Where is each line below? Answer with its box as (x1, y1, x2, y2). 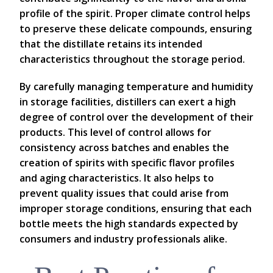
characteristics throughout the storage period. (19, 52, 245, 66)
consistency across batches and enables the (19, 141, 229, 154)
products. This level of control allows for (19, 126, 211, 139)
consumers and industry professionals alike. (19, 232, 227, 246)
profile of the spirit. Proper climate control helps (19, 7, 250, 20)
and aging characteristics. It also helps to (19, 171, 214, 185)
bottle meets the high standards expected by (19, 217, 238, 230)
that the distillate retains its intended (19, 37, 202, 51)
